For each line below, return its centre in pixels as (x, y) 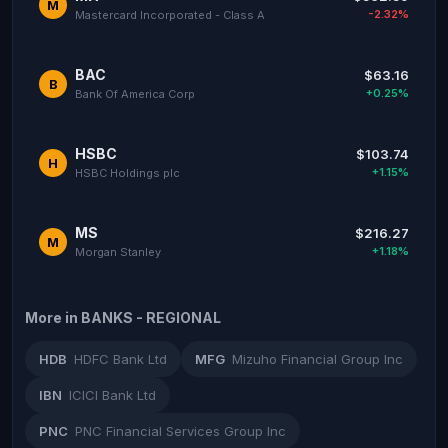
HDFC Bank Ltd (120, 359)
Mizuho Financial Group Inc (317, 359)
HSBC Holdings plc (127, 173)
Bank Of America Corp (135, 94)
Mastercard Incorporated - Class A (170, 15)
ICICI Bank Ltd (112, 395)
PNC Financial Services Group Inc (180, 431)
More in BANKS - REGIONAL (123, 317)
